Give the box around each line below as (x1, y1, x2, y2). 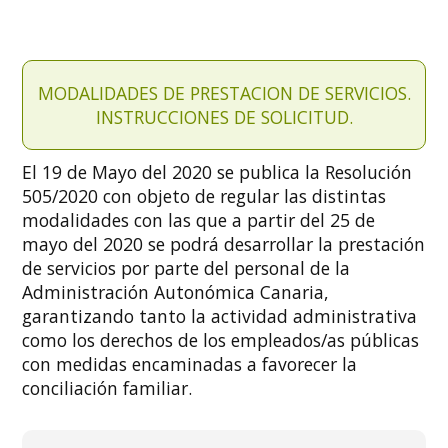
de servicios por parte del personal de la (22, 256, 351, 281)
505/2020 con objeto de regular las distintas (22, 184, 387, 209)
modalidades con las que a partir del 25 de (22, 208, 376, 233)
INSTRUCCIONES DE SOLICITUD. (95, 105, 353, 130)
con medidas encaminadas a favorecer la (22, 352, 358, 377)
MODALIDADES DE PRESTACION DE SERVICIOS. (37, 81, 411, 106)
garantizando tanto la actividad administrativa (22, 304, 418, 329)
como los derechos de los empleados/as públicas (22, 328, 420, 353)
